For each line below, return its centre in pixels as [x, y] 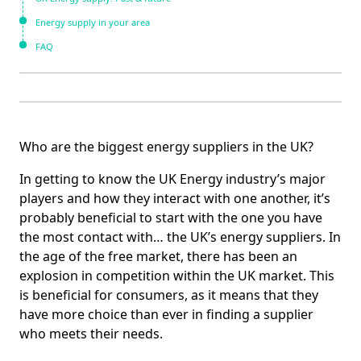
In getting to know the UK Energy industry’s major [172, 179]
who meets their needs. [91, 334]
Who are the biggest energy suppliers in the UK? [166, 147]
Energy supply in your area [93, 22]
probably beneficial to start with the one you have [171, 218]
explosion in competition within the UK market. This [177, 276]
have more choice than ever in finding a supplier [166, 315]
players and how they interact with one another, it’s [175, 199]
